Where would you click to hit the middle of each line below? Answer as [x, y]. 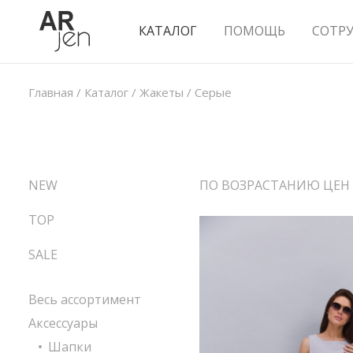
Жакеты [162, 92]
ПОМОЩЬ [255, 31]
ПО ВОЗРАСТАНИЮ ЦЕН [275, 185]
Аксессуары [63, 323]
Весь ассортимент [85, 299]
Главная [51, 92]
